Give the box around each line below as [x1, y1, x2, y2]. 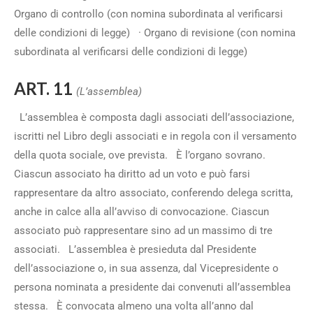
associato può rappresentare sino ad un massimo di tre [14, 224, 272, 237]
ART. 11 [14, 78, 76, 99]
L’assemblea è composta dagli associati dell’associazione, [14, 111, 294, 124]
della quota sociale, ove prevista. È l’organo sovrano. [14, 149, 271, 161]
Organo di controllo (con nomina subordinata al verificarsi [14, 8, 283, 20]
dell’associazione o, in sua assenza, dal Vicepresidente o [14, 262, 279, 275]
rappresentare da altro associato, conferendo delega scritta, [14, 187, 293, 199]
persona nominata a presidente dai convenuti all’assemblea [14, 281, 291, 293]
